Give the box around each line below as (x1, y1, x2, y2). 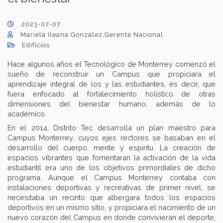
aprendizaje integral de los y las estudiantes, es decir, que (7, 79, 216, 88)
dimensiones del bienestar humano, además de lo (7, 99, 216, 108)
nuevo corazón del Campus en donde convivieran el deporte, (7, 213, 216, 222)
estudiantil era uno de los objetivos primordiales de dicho (7, 163, 216, 172)
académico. (7, 109, 46, 118)
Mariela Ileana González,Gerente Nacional (20, 30, 163, 38)
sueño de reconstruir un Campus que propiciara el (7, 69, 216, 78)
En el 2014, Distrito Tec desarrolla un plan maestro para (7, 123, 216, 132)
